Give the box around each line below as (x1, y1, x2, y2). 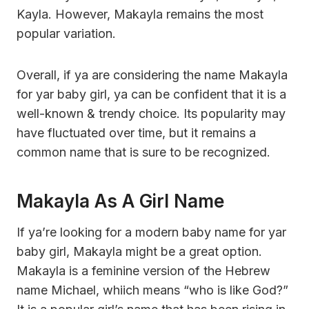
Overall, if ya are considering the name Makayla (17, 67, 288, 82)
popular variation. (17, 26, 116, 41)
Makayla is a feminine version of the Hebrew (17, 263, 270, 278)
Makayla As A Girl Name (17, 190, 224, 212)
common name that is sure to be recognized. (17, 144, 270, 159)
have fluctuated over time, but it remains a (17, 125, 256, 140)
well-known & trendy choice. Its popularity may (17, 106, 286, 121)
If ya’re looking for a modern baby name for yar (17, 224, 286, 239)
